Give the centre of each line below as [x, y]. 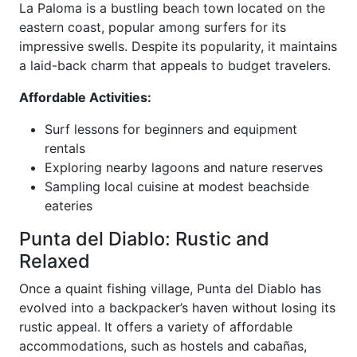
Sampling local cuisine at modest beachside [177, 187]
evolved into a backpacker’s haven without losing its [177, 308]
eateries [69, 206]
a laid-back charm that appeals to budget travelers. [175, 66]
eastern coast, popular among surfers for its [153, 27]
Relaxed [55, 261]
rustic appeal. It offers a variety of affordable [156, 327]
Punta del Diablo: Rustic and [144, 239]
